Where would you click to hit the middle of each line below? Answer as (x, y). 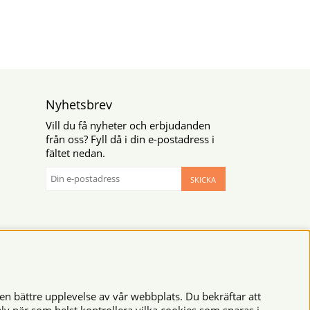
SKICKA (203, 179)
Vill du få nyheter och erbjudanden (128, 125)
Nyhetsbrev (79, 104)
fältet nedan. (76, 153)
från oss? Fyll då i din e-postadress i (130, 139)
